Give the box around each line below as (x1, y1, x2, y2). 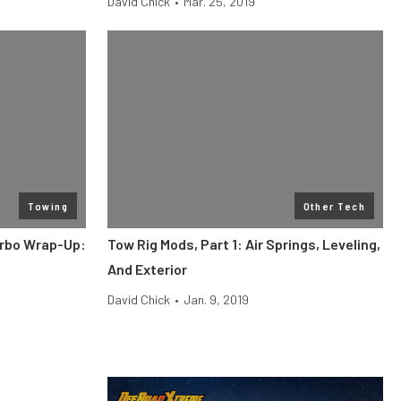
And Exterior (107, 260, 187, 277)
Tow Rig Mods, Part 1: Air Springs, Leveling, (107, 235, 380, 252)
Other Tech (303, 200, 365, 212)
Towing (28, 200, 68, 212)
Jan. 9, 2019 (183, 292, 249, 307)
